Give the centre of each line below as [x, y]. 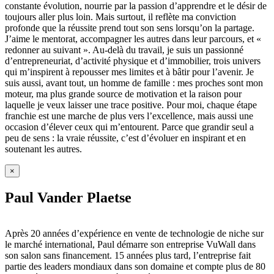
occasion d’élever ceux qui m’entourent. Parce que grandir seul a [129, 127]
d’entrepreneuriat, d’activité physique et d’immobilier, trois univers [133, 61]
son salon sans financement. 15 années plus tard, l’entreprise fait [128, 256]
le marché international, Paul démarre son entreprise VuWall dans [130, 245]
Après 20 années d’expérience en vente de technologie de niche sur [134, 234]
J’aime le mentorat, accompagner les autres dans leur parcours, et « [133, 39]
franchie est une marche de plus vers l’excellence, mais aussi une [129, 116]
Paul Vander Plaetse [68, 198]
